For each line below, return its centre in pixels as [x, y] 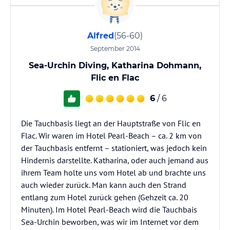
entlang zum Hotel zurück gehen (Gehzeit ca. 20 [105, 197]
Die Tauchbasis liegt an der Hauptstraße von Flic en [111, 123]
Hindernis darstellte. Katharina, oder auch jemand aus [115, 160]
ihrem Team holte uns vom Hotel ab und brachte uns [113, 172]
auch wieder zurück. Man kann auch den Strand [104, 185]
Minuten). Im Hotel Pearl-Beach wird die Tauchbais [109, 209]
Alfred [101, 36]
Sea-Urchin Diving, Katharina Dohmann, [115, 65]
